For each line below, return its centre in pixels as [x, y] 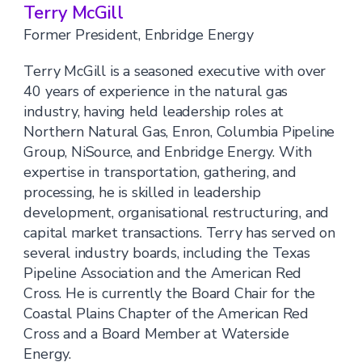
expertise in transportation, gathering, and [160, 172]
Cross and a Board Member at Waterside [157, 334]
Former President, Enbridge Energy [139, 35]
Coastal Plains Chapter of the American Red [166, 314]
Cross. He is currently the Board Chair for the [170, 293]
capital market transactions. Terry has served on [179, 233]
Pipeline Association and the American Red [163, 273]
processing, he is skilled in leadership [142, 192]
